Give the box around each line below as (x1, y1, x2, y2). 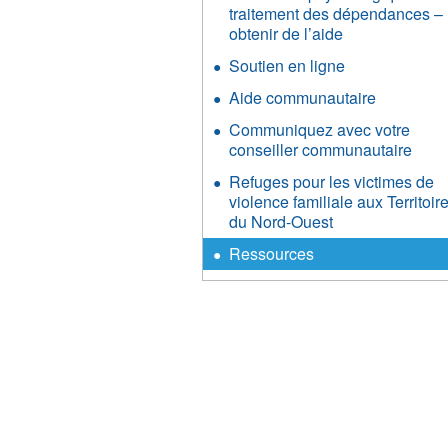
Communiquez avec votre (229, 118, 411, 141)
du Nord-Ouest (229, 210, 334, 233)
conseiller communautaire (229, 138, 413, 161)
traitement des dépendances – (229, 2, 444, 25)
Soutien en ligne (229, 54, 346, 77)
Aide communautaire (229, 86, 377, 109)
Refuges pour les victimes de (229, 170, 435, 193)
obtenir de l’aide (229, 22, 344, 45)
